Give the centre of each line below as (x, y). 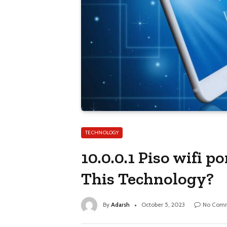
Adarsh (120, 205)
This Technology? (148, 179)
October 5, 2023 (163, 205)
